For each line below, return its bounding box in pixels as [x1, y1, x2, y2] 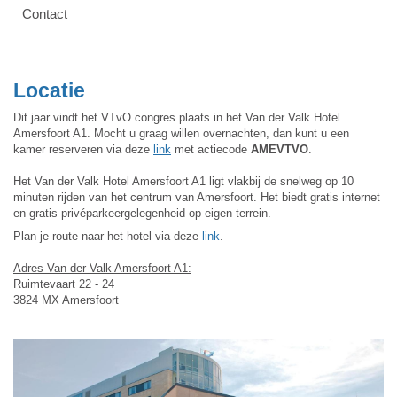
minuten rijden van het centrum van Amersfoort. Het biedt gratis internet [13, 190, 380, 204]
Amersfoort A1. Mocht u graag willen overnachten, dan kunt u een [13, 126, 349, 140]
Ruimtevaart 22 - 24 [13, 277, 118, 292]
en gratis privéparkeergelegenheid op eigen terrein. [13, 206, 275, 220]
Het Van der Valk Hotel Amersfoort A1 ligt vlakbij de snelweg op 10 [13, 174, 354, 188]
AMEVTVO [251, 142, 308, 156]
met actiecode [175, 142, 251, 156]
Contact [22, 6, 67, 22]
